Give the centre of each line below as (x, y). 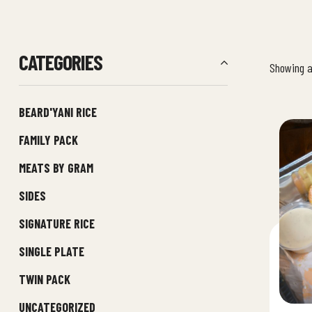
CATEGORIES (61, 62)
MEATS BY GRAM (56, 168)
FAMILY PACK (48, 140)
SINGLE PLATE (52, 251)
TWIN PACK (45, 279)
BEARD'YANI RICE (58, 112)
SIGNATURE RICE (57, 224)
